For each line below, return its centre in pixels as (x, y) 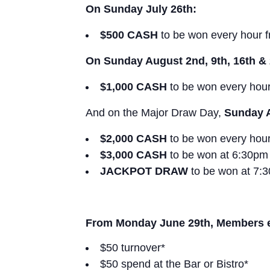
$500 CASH (129, 35)
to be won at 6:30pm (219, 155)
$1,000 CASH (133, 87)
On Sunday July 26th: (141, 9)
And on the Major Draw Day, (155, 113)
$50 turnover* (133, 247)
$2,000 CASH (135, 139)
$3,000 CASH (135, 155)
